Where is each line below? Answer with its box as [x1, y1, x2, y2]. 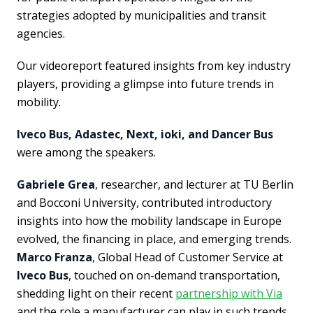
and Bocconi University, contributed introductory [17, 194, 272, 210]
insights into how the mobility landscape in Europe [17, 212, 282, 228]
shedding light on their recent [17, 285, 175, 301]
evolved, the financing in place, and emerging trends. [17, 231, 291, 247]
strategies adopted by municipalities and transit [17, 7, 266, 23]
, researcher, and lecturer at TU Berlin [95, 176, 293, 192]
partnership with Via [175, 285, 282, 301]
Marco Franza [17, 249, 92, 265]
